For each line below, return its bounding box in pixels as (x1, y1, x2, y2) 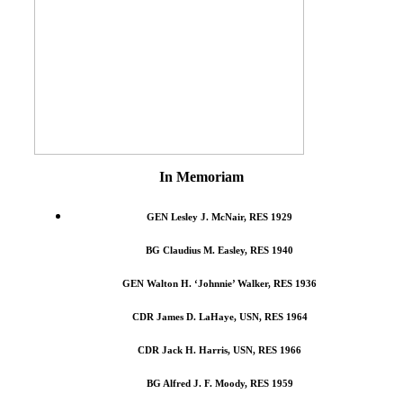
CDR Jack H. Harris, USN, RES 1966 (138, 344, 301, 355)
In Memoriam (159, 168, 244, 184)
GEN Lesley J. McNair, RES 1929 (147, 210, 292, 222)
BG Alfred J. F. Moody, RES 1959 (146, 377, 293, 389)
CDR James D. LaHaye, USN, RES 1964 (131, 310, 308, 322)
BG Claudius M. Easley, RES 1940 (146, 244, 293, 255)
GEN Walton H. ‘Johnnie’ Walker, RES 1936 (122, 277, 317, 289)
